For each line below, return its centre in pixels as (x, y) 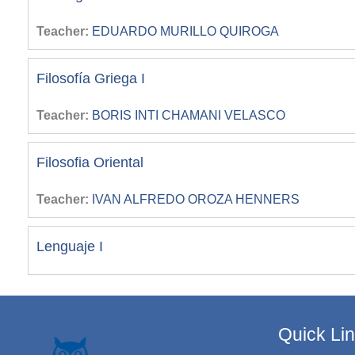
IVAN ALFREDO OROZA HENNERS (196, 199)
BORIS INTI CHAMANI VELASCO (189, 115)
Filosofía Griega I (91, 78)
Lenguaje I (70, 246)
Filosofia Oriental (90, 162)
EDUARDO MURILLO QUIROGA (185, 31)
